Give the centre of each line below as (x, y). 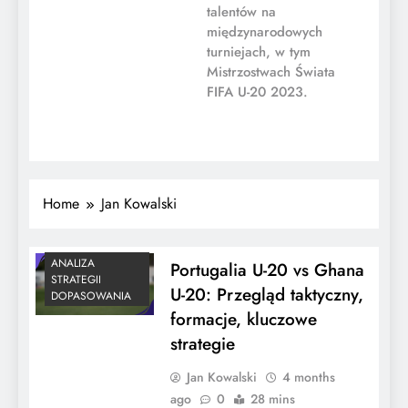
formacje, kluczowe (243, 319)
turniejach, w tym (259, 51)
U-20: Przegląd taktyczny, (266, 294)
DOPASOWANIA (91, 296)
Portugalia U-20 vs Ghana (267, 270)
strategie (202, 343)
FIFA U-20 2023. (257, 92)
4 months (308, 377)
